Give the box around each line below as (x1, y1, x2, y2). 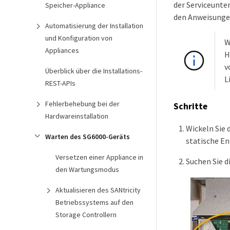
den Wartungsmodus (55, 165, 119, 174)
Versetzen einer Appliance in (55, 152, 143, 162)
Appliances (45, 46, 79, 55)
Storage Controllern (55, 210, 117, 219)
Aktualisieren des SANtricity (55, 185, 141, 195)
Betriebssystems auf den (55, 198, 133, 207)
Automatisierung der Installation (45, 21, 143, 30)
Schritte (174, 101, 207, 112)
